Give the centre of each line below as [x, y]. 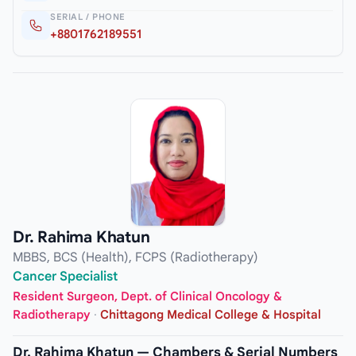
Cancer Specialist [65, 276]
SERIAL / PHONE [88, 16]
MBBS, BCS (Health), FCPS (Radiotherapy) [135, 257]
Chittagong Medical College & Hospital [211, 315]
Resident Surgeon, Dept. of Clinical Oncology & [147, 297]
